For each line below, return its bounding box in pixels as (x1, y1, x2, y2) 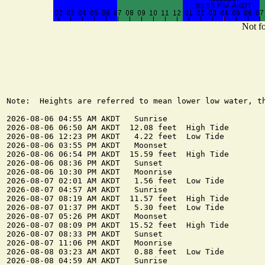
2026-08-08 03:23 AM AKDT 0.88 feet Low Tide (7, 247, 224, 257)
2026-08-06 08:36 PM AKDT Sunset (7, 159, 163, 168)
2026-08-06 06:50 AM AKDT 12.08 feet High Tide (7, 123, 229, 132)
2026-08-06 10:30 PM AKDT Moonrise (7, 167, 172, 177)
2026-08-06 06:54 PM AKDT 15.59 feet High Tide (7, 150, 229, 159)
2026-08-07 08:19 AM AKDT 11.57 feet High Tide (7, 194, 229, 203)
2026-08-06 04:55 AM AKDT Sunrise (7, 114, 167, 124)
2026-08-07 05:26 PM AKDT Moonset (7, 212, 167, 221)
